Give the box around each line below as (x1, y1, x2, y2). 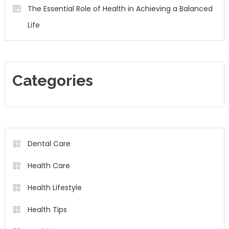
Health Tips (27, 204, 67, 215)
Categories (12, 72, 93, 89)
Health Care (27, 161, 70, 171)
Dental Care (27, 139, 71, 149)
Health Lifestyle (27, 182, 82, 193)
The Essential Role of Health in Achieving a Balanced (27, 4, 213, 14)
